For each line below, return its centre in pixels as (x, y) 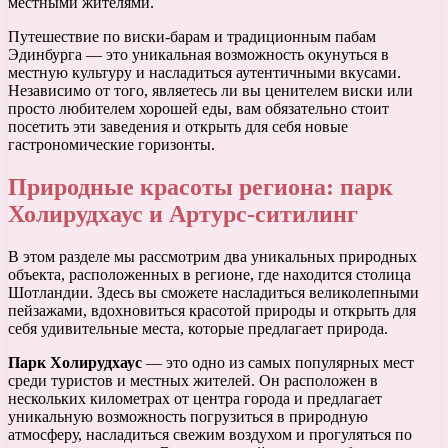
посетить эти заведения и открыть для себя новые (178, 127)
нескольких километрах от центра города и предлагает (195, 399)
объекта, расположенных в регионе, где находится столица (209, 275)
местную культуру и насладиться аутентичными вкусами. (204, 73)
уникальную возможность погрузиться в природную (188, 417)
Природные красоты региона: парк (200, 187)
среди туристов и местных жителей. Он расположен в (193, 381)
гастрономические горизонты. (111, 145)
